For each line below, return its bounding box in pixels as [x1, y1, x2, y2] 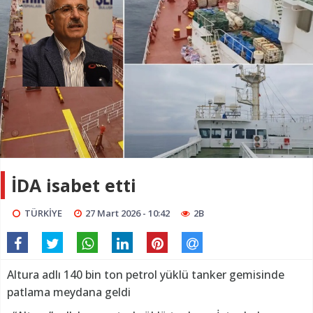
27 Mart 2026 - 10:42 [85, 207, 170, 220]
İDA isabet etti [11, 173, 136, 198]
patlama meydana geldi [7, 284, 131, 300]
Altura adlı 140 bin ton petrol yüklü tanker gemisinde [7, 267, 284, 283]
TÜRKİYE [24, 207, 62, 220]
